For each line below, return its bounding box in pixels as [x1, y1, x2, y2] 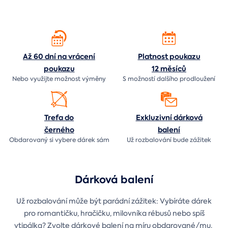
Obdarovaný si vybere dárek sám [9, 135, 109, 144]
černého [44, 124, 74, 135]
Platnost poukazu [137, 51, 201, 62]
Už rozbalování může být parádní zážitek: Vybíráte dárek [16, 196, 212, 206]
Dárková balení [75, 172, 153, 187]
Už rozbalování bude [127, 135, 188, 144]
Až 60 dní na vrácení [23, 51, 95, 62]
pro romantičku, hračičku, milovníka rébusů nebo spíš [23, 208, 205, 218]
